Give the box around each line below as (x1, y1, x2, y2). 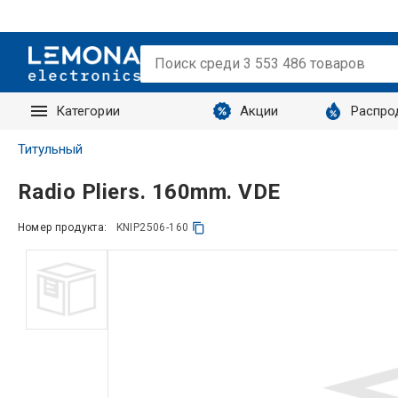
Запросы (57, 140, 113, 156)
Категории (55, 103, 120, 119)
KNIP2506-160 (115, 221, 189, 234)
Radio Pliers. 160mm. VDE (17, 179, 281, 204)
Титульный (17, 141, 83, 157)
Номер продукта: (17, 221, 107, 234)
